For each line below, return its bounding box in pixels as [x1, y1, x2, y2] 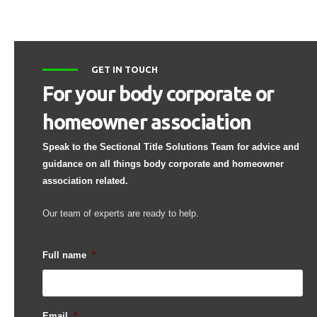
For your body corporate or [42, 82, 274, 105]
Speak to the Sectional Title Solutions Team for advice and [42, 141, 299, 152]
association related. [42, 175, 128, 186]
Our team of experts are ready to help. [42, 208, 199, 219]
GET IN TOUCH [91, 64, 158, 75]
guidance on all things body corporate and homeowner [42, 158, 284, 169]
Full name [42, 249, 86, 260]
